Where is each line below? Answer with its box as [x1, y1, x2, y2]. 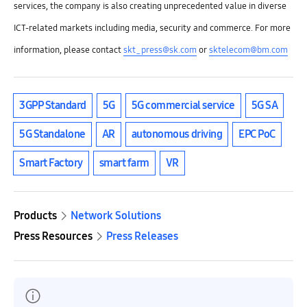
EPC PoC [238, 127, 275, 140]
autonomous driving [131, 127, 223, 140]
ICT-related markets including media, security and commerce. [14, 23, 255, 34]
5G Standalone [19, 127, 86, 140]
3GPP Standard [19, 99, 86, 112]
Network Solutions [71, 209, 161, 222]
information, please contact [14, 45, 123, 56]
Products [14, 209, 57, 222]
